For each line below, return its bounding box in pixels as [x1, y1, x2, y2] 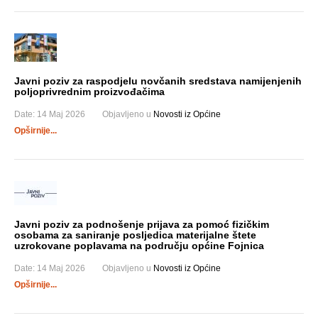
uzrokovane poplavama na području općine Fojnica [14, 240, 264, 251]
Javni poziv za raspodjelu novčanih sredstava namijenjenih [14, 75, 302, 87]
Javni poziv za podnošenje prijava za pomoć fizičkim [14, 219, 269, 230]
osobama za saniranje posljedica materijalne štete [14, 229, 256, 241]
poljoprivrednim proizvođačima [14, 86, 165, 97]
